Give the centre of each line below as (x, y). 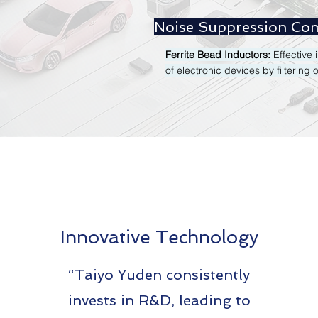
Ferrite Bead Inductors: (219, 55)
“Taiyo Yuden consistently (159, 275)
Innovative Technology (159, 237)
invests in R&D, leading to (159, 300)
